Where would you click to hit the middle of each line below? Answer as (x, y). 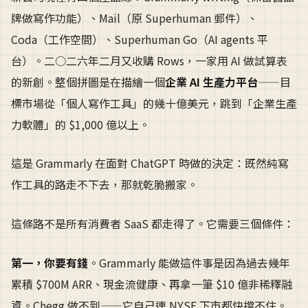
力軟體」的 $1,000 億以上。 (80, 124)
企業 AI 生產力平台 (211, 81)
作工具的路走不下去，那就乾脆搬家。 (104, 185)
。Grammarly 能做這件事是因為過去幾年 (189, 262)
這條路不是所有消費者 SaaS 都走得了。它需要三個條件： (153, 223)
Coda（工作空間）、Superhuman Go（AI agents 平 (140, 39)
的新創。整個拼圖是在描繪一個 (88, 81)
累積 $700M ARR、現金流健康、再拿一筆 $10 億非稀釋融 (152, 284)
